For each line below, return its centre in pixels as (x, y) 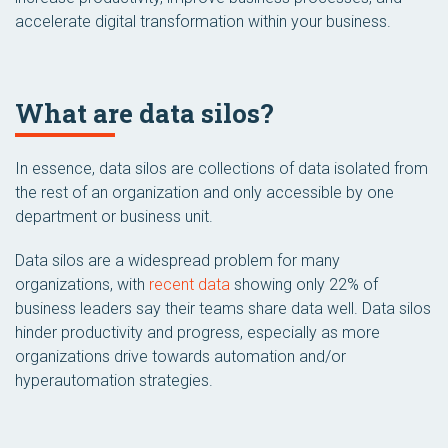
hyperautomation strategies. (114, 380)
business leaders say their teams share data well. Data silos (223, 308)
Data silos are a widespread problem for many (177, 260)
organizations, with (82, 284)
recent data (189, 284)
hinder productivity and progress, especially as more (197, 332)
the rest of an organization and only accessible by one (204, 192)
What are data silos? (144, 113)
